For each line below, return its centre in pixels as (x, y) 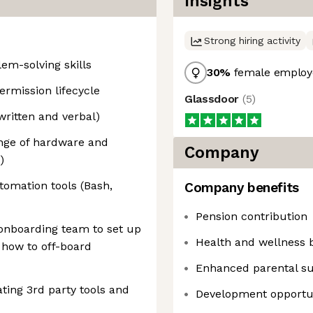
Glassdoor (213, 99)
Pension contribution (252, 216)
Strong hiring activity (252, 41)
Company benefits (242, 188)
